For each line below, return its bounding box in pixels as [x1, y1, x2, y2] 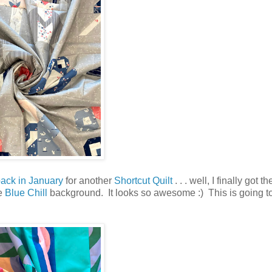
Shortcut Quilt [114, 175, 172, 186]
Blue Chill [5, 187, 47, 198]
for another [63, 175, 114, 186]
